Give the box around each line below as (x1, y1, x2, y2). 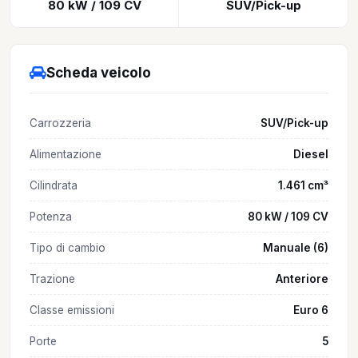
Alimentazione (30, 148, 101, 161)
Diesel (293, 148, 328, 161)
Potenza (30, 210, 72, 224)
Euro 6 (293, 304, 328, 317)
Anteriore (276, 272, 328, 286)
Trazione (30, 272, 75, 286)
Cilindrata (30, 179, 78, 193)
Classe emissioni (30, 304, 114, 317)
